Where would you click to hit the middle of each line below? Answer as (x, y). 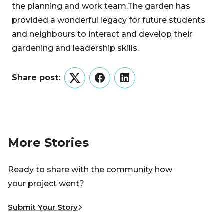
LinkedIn (142, 84)
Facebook (120, 84)
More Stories (48, 143)
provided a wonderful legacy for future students (109, 20)
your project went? (46, 184)
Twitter (89, 84)
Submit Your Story (43, 207)
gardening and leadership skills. (75, 48)
